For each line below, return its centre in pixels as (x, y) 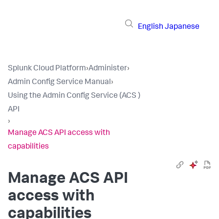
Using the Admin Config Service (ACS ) (74, 96)
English (151, 27)
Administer (108, 69)
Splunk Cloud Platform (47, 69)
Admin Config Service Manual (59, 83)
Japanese (182, 27)
